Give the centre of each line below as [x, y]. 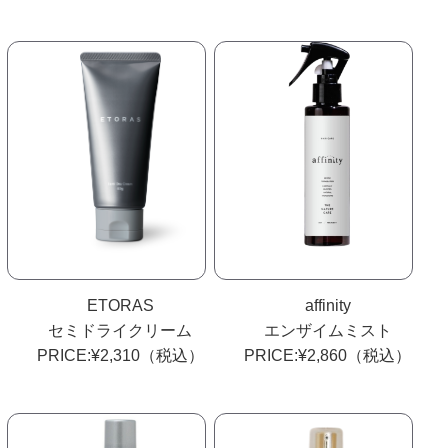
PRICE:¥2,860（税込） [328, 355]
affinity [327, 305]
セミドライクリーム [120, 330]
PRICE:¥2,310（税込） [120, 355]
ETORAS [120, 305]
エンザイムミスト [327, 330]
